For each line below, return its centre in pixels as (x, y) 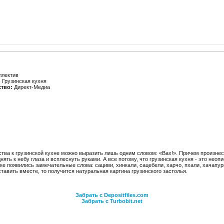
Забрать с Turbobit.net (112, 201)
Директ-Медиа (31, 87)
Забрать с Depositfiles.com (112, 195)
